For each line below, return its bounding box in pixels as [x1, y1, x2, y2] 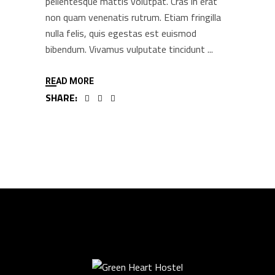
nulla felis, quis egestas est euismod [45, 26, 196, 41]
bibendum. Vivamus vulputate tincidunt [45, 42, 207, 57]
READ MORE [45, 76, 94, 87]
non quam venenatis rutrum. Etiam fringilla [45, 10, 221, 25]
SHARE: [45, 90, 77, 106]
